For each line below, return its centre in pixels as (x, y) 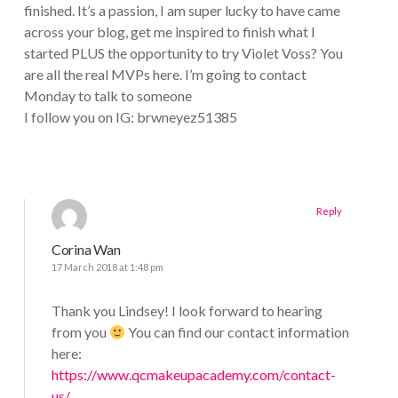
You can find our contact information (238, 332)
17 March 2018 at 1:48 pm (107, 267)
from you (80, 332)
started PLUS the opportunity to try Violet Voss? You (183, 53)
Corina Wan (86, 250)
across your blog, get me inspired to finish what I (169, 32)
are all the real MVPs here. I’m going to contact (165, 75)
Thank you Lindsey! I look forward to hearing (187, 311)
